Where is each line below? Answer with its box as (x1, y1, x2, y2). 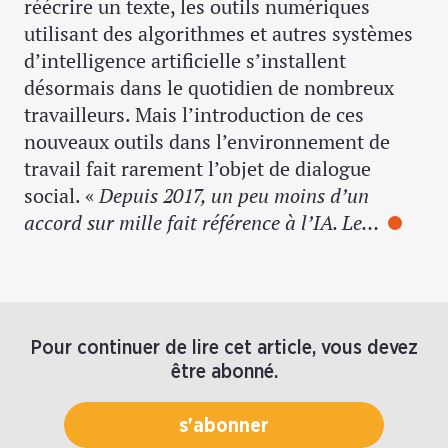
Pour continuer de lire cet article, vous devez (30, 338, 418, 359)
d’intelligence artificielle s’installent (24, 47, 346, 75)
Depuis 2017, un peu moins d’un (99, 182, 369, 210)
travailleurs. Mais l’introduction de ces (24, 101, 364, 129)
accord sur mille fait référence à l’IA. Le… (24, 209, 380, 237)
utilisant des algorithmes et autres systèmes (24, 20, 413, 48)
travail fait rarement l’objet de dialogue (24, 155, 371, 183)
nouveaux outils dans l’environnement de (24, 128, 390, 156)
